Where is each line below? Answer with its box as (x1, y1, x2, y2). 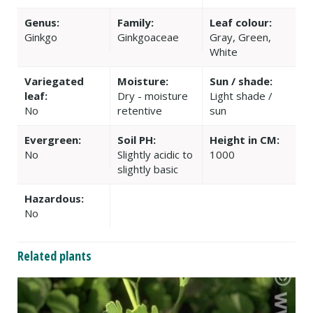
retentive (117, 103, 162, 118)
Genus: (24, 15, 59, 30)
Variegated (24, 74, 84, 89)
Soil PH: (117, 133, 156, 147)
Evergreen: (24, 133, 81, 147)
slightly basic (117, 162, 178, 177)
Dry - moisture (117, 89, 188, 103)
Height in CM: (210, 133, 280, 147)
